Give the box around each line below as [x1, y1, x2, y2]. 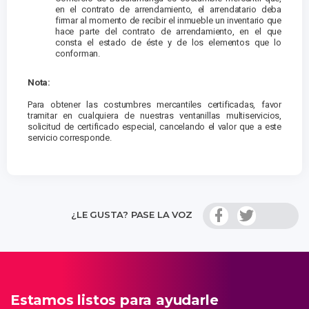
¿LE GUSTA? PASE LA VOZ [71, 209, 192, 221]
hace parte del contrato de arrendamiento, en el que [55, 26, 281, 37]
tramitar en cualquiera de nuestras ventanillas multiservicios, [28, 110, 281, 121]
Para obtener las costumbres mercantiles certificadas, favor [28, 99, 281, 110]
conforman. [55, 48, 100, 59]
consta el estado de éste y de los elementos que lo [55, 37, 281, 48]
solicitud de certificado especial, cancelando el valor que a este [28, 121, 281, 132]
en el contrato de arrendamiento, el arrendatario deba [55, 4, 281, 15]
